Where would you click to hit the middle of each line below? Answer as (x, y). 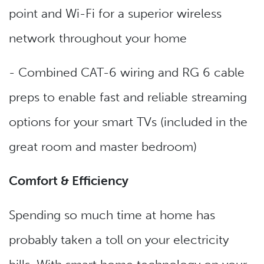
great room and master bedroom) (103, 147)
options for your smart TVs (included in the (128, 122)
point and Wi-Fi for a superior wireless (115, 14)
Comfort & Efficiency (69, 181)
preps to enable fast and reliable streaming (128, 97)
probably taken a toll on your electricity (119, 240)
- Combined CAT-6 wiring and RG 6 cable (127, 72)
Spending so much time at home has (112, 215)
